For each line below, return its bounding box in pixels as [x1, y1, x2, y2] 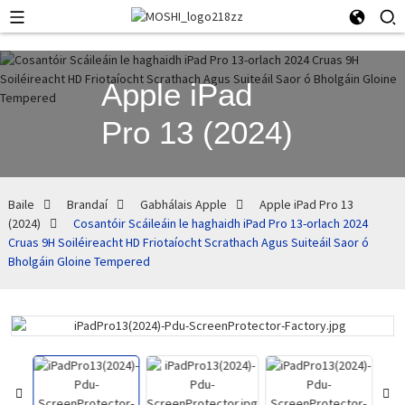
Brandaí [66, 196, 108, 212]
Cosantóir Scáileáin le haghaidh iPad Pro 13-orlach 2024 [72, 215, 368, 231]
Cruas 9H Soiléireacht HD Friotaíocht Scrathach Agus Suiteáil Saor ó [7, 234, 369, 250]
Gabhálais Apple [139, 196, 227, 212]
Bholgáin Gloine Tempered [7, 253, 150, 269]
